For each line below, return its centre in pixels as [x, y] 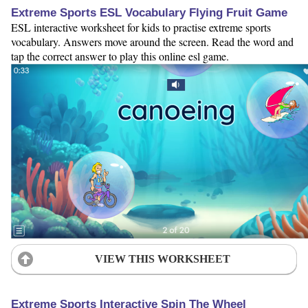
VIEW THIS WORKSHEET [162, 259]
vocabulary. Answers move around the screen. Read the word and [152, 41]
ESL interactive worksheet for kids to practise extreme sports [141, 27]
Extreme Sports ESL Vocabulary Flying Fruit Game [149, 12]
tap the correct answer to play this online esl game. [120, 56]
